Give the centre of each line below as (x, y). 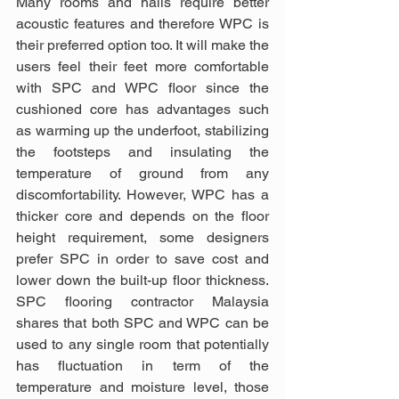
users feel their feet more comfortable (142, 67)
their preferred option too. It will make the (142, 45)
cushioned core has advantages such (142, 110)
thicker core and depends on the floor (142, 216)
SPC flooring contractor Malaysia (142, 302)
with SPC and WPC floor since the (142, 88)
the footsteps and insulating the (142, 152)
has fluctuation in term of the (142, 366)
